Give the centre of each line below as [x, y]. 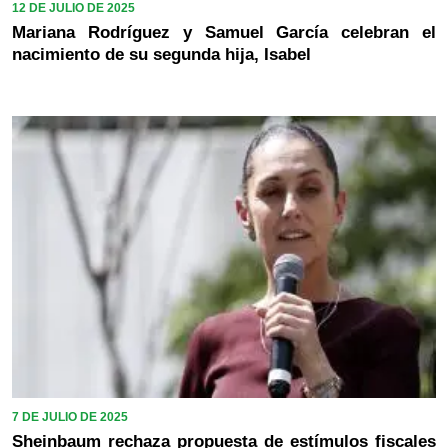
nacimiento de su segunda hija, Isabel [161, 54]
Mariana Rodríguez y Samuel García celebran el [224, 32]
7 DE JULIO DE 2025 [70, 417]
